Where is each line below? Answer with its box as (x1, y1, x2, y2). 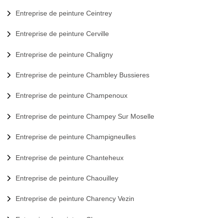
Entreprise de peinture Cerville (16, 30, 109, 38)
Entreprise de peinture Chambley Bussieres (16, 71, 149, 79)
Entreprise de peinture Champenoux (16, 91, 127, 100)
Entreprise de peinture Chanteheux (16, 153, 124, 162)
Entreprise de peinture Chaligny (16, 50, 113, 58)
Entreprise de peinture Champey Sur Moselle (16, 112, 154, 120)
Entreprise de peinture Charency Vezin (16, 195, 134, 203)
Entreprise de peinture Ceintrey (16, 9, 112, 17)
